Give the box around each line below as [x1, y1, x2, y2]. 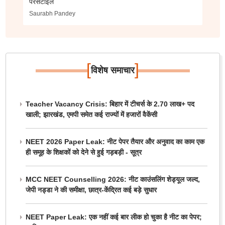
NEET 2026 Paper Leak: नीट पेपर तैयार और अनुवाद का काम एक [25, 138, 204, 146]
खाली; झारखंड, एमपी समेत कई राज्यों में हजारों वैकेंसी [25, 110, 157, 119]
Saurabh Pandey [29, 10, 75, 17]
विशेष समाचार [90, 65, 135, 75]
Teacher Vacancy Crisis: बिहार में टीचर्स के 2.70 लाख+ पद [25, 100, 194, 108]
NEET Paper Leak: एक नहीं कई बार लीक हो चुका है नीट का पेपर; [25, 213, 202, 221]
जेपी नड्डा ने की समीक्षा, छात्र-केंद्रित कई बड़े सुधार [25, 186, 157, 194]
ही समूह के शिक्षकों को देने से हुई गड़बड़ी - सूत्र [25, 148, 142, 156]
